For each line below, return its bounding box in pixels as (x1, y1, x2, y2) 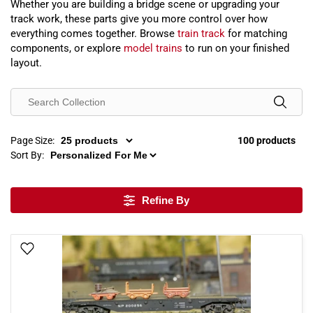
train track (177, 27, 225, 40)
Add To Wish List (40, 244, 111, 255)
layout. (10, 57, 42, 69)
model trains (124, 42, 182, 54)
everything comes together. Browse (10, 27, 177, 40)
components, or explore (10, 42, 124, 54)
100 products (238, 135, 296, 146)
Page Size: (10, 135, 54, 146)
